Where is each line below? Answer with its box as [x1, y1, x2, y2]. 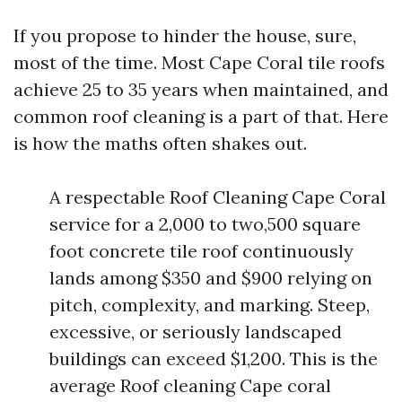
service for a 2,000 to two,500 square [49, 213, 361, 235]
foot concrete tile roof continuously [49, 240, 354, 262]
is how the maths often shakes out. [13, 132, 307, 154]
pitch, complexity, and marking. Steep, [49, 293, 370, 316]
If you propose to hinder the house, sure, [13, 24, 356, 47]
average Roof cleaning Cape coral [49, 374, 331, 397]
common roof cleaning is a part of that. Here [13, 105, 389, 127]
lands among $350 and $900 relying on [49, 267, 372, 289]
